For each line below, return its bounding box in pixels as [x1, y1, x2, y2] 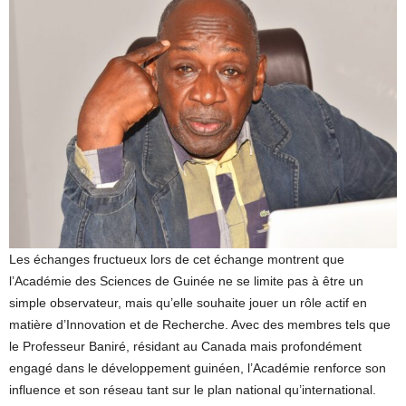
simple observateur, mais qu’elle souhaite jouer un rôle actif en [9, 295, 367, 310]
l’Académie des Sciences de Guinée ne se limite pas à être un [9, 274, 363, 288]
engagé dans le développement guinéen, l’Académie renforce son [9, 361, 386, 375]
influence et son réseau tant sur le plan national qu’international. [9, 382, 376, 397]
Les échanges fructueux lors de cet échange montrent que [9, 252, 344, 266]
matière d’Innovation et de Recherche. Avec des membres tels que [9, 317, 391, 332]
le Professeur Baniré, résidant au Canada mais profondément [9, 339, 362, 353]
